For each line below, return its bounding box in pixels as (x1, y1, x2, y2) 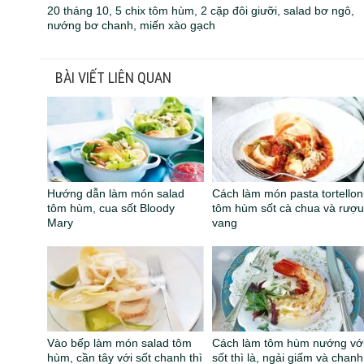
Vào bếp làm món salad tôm (47, 336, 193, 350)
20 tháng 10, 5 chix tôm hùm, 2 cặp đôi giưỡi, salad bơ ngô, (47, 3, 355, 17)
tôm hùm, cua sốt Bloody (47, 201, 175, 215)
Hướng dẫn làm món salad (47, 187, 185, 201)
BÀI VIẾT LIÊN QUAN (55, 69, 172, 87)
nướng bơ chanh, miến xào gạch (47, 18, 216, 32)
